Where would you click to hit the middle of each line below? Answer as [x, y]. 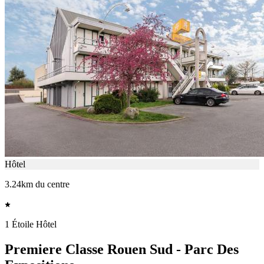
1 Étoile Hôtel [31, 225]
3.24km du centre [37, 184]
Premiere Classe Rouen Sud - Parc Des [122, 250]
